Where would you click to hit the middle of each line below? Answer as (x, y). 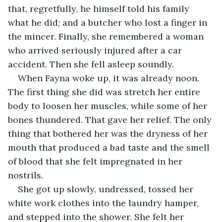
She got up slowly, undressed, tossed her (107, 189)
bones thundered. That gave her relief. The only (111, 119)
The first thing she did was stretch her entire (105, 92)
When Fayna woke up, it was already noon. (110, 78)
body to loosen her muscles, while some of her (109, 106)
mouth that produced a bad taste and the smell (110, 147)
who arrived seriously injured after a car (96, 50)
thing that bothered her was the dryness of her (109, 133)
